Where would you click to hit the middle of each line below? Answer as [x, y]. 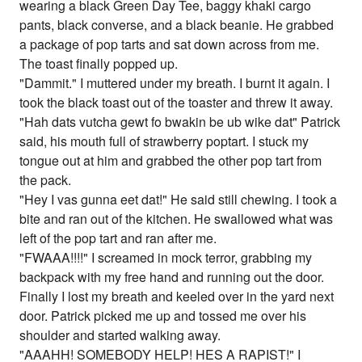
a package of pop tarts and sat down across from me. [170, 44]
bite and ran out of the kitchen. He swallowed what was [177, 219]
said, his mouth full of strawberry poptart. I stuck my [164, 141]
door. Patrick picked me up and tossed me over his [163, 316]
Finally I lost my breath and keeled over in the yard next [177, 297]
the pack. [46, 180]
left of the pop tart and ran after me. [118, 238]
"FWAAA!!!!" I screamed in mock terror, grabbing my [166, 258]
